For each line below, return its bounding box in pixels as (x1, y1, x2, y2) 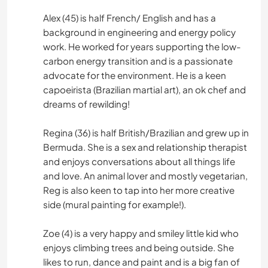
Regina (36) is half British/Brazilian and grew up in (43, 127, 249, 139)
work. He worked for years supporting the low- (43, 41, 241, 53)
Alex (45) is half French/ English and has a (43, 12, 216, 24)
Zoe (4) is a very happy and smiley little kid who (43, 227, 239, 239)
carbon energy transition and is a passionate (43, 55, 233, 67)
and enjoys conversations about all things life (43, 156, 235, 167)
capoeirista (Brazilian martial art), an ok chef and (43, 84, 246, 96)
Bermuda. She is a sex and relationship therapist (43, 141, 247, 153)
